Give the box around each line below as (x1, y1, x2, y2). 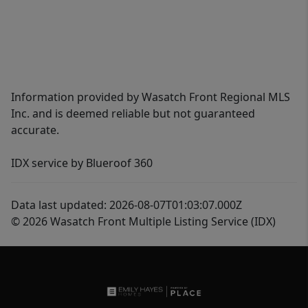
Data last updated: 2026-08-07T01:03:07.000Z (11, 197, 242, 212)
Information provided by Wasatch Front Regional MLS (11, 89, 290, 104)
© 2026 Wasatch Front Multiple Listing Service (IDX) (11, 214, 276, 229)
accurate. (11, 122, 59, 137)
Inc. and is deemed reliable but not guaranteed (11, 106, 255, 121)
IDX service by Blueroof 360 (11, 155, 153, 170)
